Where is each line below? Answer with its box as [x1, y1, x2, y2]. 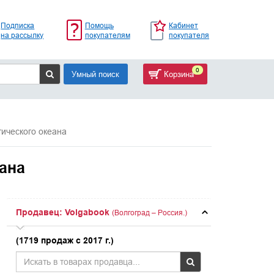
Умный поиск [72, 69, 119, 79]
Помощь [84, 20, 114, 30]
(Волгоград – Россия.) [112, 208, 188, 217]
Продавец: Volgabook [16, 207, 110, 217]
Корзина [161, 69, 194, 79]
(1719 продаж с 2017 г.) [16, 235, 114, 245]
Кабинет [168, 20, 198, 30]
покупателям [84, 30, 130, 40]
